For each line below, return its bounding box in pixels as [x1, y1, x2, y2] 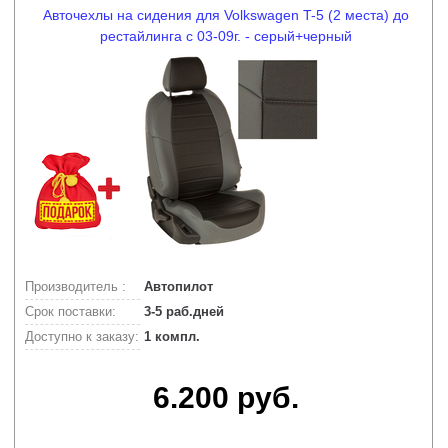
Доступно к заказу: [25, 329, 139, 344]
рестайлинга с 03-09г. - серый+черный [100, 28, 352, 44]
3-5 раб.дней [140, 304, 224, 319]
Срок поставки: [25, 304, 116, 319]
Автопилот [140, 279, 213, 294]
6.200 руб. [153, 381, 299, 414]
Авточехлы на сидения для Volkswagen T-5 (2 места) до [43, 7, 409, 23]
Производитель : [25, 279, 126, 294]
